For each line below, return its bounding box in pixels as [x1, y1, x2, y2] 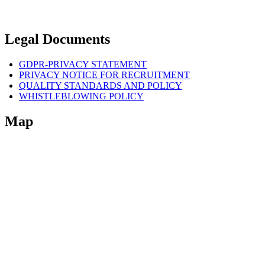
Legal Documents [5, 31, 110, 47]
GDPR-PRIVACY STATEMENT [19, 59, 147, 70]
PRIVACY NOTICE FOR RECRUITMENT [19, 70, 190, 80]
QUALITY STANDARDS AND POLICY [19, 80, 182, 91]
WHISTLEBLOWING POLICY [19, 91, 144, 102]
